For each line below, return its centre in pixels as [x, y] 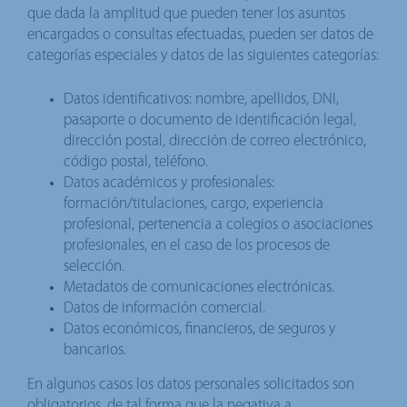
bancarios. [95, 350]
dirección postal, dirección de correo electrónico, [215, 141]
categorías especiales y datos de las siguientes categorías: [203, 55]
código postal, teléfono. [136, 162]
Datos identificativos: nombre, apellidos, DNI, [201, 99]
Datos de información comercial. [164, 308]
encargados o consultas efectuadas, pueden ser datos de [200, 35]
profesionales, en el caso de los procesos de [197, 245]
